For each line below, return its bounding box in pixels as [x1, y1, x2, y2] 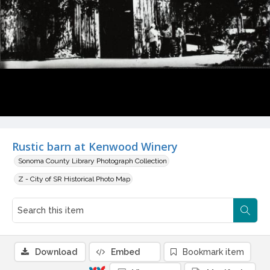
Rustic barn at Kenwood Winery [12, 139, 178, 154]
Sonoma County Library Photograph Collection [18, 157, 167, 166]
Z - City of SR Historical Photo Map [18, 175, 130, 184]
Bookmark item [183, 247, 244, 257]
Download [35, 247, 77, 257]
